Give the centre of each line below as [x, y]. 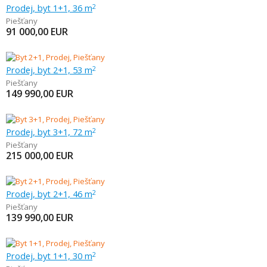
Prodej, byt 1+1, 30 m [49, 256]
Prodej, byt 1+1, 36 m [49, 8]
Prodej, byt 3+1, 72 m [49, 132]
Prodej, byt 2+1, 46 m [49, 194]
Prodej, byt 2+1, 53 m [49, 70]
